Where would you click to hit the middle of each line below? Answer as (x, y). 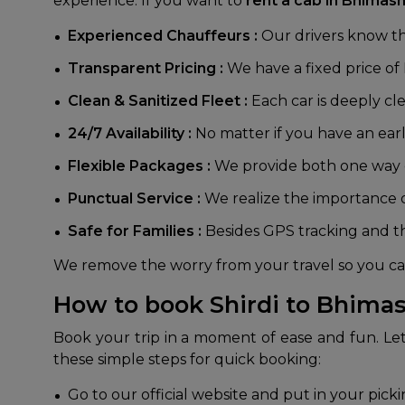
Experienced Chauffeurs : (165, 36)
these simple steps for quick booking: (187, 359)
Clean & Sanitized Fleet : (158, 101)
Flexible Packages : (141, 166)
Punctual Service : (134, 198)
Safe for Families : (137, 231)
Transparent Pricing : (147, 68)
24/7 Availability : (132, 133)
